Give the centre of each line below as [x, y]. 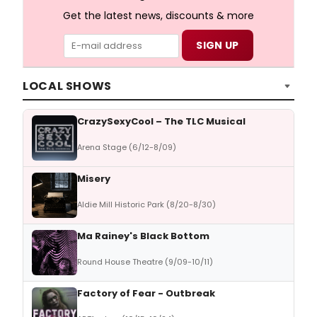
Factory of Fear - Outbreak [146, 293]
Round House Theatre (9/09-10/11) [145, 261]
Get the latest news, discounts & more [158, 15]
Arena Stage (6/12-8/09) [127, 147]
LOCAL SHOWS [68, 86]
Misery [94, 178]
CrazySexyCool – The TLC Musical [161, 121]
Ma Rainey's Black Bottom [143, 236]
